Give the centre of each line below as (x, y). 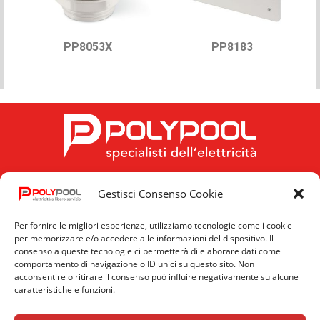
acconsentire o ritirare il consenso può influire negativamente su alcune (156, 277)
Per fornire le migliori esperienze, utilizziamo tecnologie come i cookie (153, 225)
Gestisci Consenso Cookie (160, 194)
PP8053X (88, 47)
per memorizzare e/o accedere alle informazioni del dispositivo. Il (144, 238)
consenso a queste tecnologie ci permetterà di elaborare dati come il (151, 251)
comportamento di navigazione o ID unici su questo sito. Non (134, 264)
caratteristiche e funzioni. (65, 290)
